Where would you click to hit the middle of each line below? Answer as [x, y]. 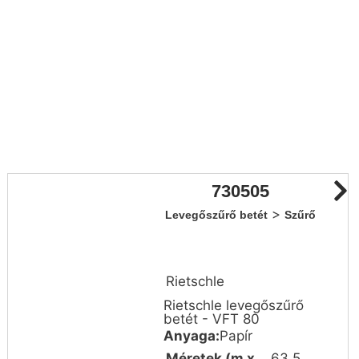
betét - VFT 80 [212, 319]
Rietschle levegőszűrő [234, 305]
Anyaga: [192, 335]
